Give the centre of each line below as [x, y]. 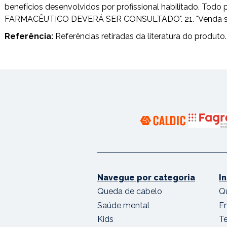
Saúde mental [123, 205]
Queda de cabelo [130, 192]
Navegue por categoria [146, 178]
